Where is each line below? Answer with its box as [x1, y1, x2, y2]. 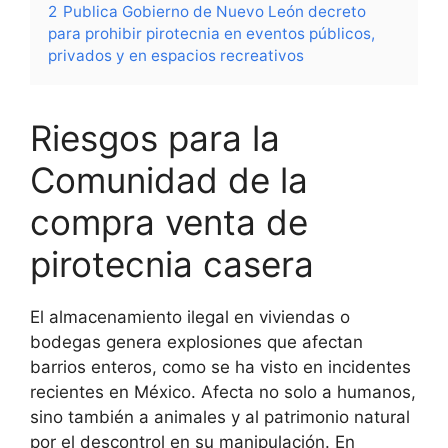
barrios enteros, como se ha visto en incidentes [30, 356, 411, 377]
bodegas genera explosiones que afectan [30, 331, 363, 352]
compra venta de [30, 200, 308, 243]
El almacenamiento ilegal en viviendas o [30, 306, 350, 327]
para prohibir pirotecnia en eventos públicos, [48, 23, 375, 43]
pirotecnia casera [30, 242, 314, 285]
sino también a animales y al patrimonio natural [30, 406, 410, 427]
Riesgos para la [30, 116, 280, 159]
